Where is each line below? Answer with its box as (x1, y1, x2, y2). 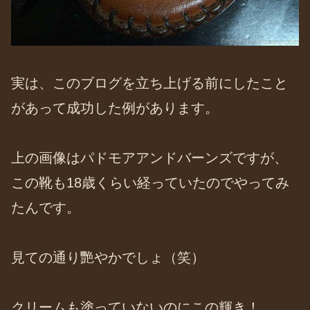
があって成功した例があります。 (11, 100, 219, 116)
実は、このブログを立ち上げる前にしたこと (11, 75, 288, 91)
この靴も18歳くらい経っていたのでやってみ (11, 175, 289, 191)
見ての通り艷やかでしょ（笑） (11, 250, 205, 266)
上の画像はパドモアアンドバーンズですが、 (11, 150, 288, 166)
